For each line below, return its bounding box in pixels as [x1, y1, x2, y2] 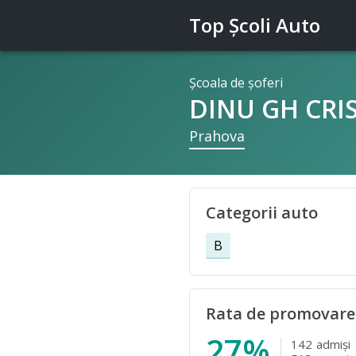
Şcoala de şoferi [189, 74, 283, 91]
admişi [316, 336, 350, 352]
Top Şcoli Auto [189, 12, 320, 38]
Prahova [189, 126, 245, 145]
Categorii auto [206, 202, 318, 223]
